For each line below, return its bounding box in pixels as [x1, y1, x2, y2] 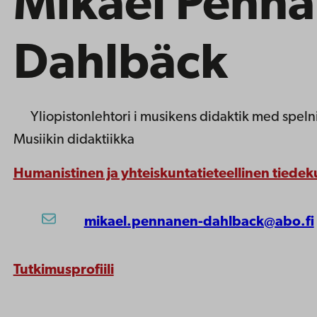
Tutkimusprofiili [13, 263, 114, 277]
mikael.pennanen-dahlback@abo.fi [83, 215, 314, 229]
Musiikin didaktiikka [13, 133, 134, 147]
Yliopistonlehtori [30, 110, 131, 125]
